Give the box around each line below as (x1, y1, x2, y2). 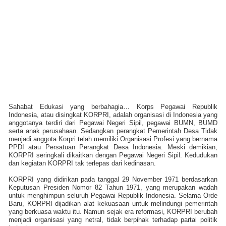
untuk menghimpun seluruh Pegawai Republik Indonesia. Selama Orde (9, 191, 217, 199)
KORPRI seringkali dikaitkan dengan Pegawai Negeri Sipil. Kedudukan (9, 151, 217, 159)
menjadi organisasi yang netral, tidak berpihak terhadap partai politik (9, 215, 217, 223)
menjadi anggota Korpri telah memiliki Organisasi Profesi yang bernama (9, 135, 217, 143)
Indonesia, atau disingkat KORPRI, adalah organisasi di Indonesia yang (9, 110, 217, 119)
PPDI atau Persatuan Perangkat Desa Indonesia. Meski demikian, (9, 143, 217, 151)
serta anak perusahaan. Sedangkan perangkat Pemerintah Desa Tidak (9, 127, 217, 135)
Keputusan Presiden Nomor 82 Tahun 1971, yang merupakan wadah (9, 183, 217, 191)
